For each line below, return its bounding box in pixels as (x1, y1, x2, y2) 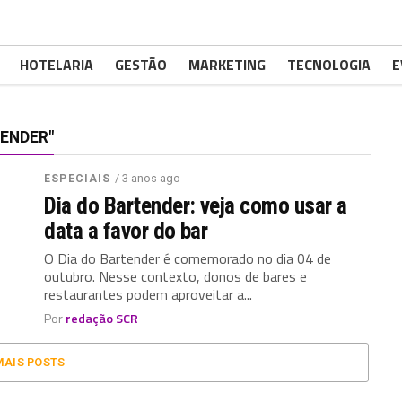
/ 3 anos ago (115, 171, 181, 185)
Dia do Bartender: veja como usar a (44, 192, 347, 219)
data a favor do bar (44, 217, 208, 244)
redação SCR (66, 309, 139, 328)
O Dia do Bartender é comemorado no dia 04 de (44, 248, 332, 269)
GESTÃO (115, 54, 167, 75)
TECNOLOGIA (287, 54, 371, 75)
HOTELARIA (20, 54, 93, 75)
